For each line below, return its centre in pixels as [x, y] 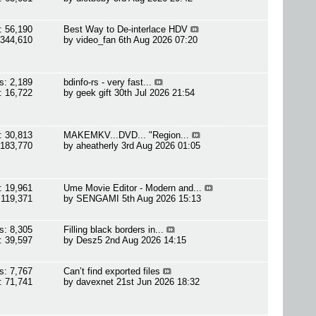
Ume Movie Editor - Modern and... [133, 188]
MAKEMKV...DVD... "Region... [127, 135]
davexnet [95, 282]
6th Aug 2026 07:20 [158, 40]
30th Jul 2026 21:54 [155, 93]
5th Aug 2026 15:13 [162, 199]
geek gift [94, 93]
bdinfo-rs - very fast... [108, 82]
